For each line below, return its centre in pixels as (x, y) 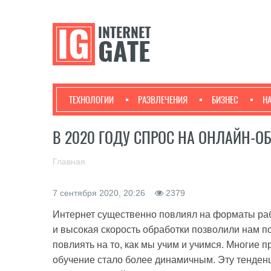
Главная (69, 162)
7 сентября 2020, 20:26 (100, 193)
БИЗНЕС (225, 100)
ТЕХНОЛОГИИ (91, 100)
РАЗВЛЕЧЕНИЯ (163, 100)
